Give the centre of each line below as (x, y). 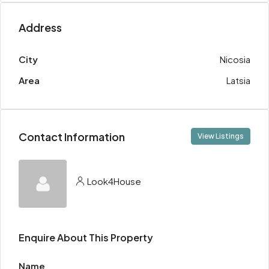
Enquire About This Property (86, 237)
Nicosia (235, 59)
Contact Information (72, 136)
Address (40, 27)
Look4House (114, 181)
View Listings (221, 136)
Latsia (238, 80)
